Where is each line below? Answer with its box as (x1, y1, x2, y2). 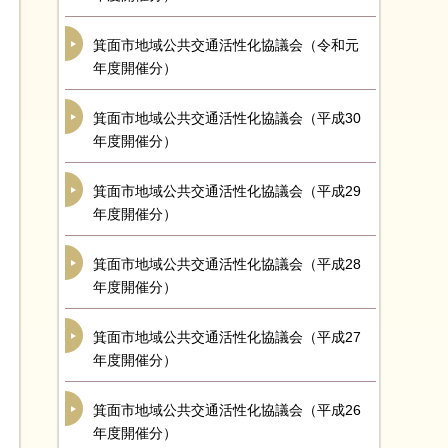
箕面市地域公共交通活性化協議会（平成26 (93, 402, 361, 418)
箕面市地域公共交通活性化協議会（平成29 (93, 183, 361, 199)
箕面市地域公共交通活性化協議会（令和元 (93, 37, 359, 53)
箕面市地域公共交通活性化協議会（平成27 (93, 329, 361, 345)
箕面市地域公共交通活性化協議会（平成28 (93, 256, 361, 272)
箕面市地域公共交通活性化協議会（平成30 (93, 110, 361, 126)
